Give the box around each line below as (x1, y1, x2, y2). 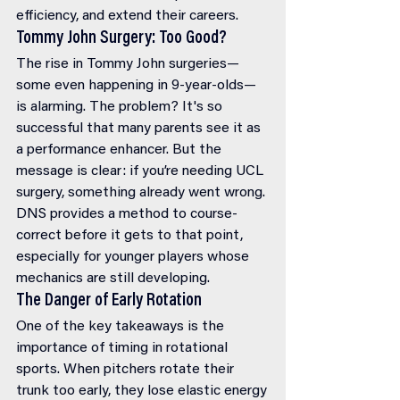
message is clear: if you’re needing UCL (16, 164, 267, 179)
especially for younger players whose (16, 250, 253, 264)
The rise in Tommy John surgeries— (16, 57, 239, 71)
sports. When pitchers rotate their (16, 362, 237, 377)
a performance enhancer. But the (16, 143, 225, 157)
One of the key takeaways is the (16, 320, 228, 334)
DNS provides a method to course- (16, 207, 237, 221)
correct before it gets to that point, (16, 229, 246, 243)
